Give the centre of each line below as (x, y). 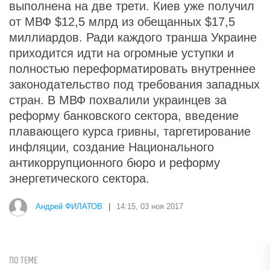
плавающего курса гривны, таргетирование (130, 131)
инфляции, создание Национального (111, 147)
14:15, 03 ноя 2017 (150, 207)
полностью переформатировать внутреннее (132, 69)
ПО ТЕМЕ (23, 261)
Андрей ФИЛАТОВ (69, 207)
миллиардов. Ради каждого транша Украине (133, 37)
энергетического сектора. (79, 178)
